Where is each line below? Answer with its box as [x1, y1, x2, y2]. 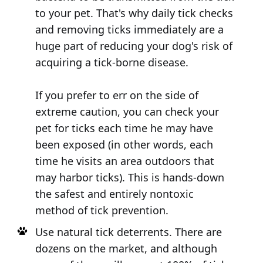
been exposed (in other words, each [35, 137, 213, 152]
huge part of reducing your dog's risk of [35, 39, 232, 53]
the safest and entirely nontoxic [35, 187, 194, 201]
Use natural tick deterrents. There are [35, 225, 222, 240]
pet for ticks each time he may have [35, 121, 213, 136]
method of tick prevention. [35, 203, 168, 218]
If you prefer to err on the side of [35, 88, 198, 103]
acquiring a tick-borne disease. [35, 55, 188, 70]
